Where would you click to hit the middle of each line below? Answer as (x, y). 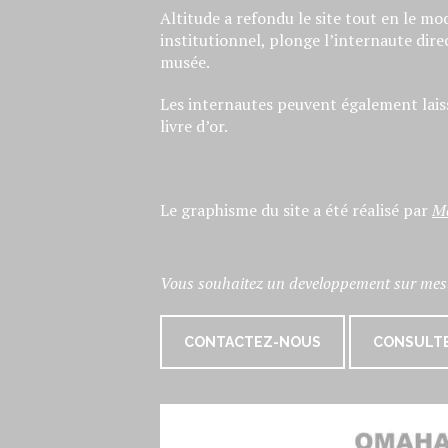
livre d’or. (194, 126)
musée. (185, 62)
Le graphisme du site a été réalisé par (296, 210)
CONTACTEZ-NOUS (253, 342)
